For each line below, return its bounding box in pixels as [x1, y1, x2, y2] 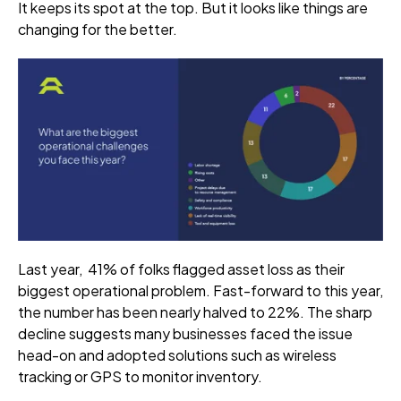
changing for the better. [18, 20, 180, 38]
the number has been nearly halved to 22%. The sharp [18, 302, 372, 321]
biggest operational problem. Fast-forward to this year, [18, 280, 383, 300]
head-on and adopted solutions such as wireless [18, 345, 337, 364]
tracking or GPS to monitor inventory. [18, 366, 262, 386]
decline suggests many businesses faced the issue [18, 323, 353, 343]
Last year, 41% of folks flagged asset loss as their [18, 259, 345, 278]
